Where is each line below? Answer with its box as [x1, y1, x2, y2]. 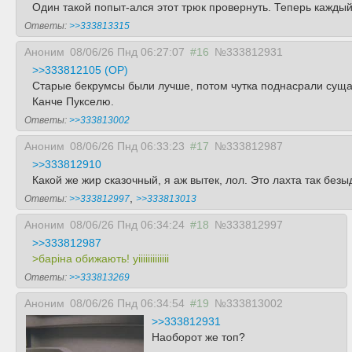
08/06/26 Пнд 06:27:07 [70, 46, 185, 58]
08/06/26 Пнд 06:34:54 [70, 297, 185, 310]
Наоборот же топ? [152, 331, 245, 343]
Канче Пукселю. [32, 95, 114, 108]
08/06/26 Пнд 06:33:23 [70, 140, 185, 152]
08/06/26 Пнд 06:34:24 [70, 218, 185, 231]
